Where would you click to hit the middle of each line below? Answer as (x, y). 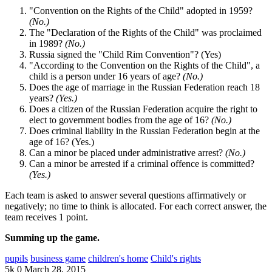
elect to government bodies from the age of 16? (120, 120)
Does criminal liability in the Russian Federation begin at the (144, 131)
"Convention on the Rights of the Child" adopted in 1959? (141, 11)
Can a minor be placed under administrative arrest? (127, 153)
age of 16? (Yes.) (62, 142)
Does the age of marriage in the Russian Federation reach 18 (144, 87)
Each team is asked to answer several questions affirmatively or (125, 195)
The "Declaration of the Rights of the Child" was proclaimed (145, 33)
